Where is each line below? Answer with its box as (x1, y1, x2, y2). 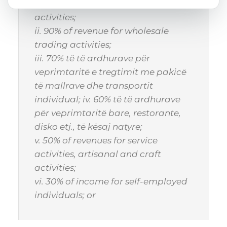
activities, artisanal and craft (34, 148, 161, 159)
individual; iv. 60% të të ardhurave (34, 94, 180, 104)
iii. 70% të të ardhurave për (34, 53, 150, 63)
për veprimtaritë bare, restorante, (34, 107, 181, 118)
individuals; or (34, 190, 96, 200)
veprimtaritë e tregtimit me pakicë (34, 66, 186, 77)
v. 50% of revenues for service (34, 135, 158, 145)
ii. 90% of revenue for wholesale (34, 25, 169, 36)
